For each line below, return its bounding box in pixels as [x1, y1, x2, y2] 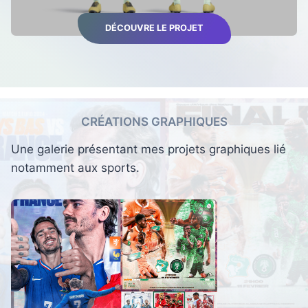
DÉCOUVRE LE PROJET [104, 23, 203, 34]
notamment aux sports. [11, 161, 140, 175]
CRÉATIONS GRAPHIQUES [80, 114, 228, 129]
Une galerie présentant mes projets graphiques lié [11, 142, 286, 157]
